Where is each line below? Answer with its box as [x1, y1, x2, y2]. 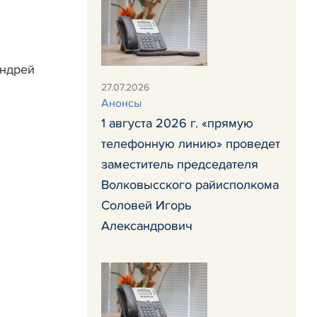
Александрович [101, 218, 192, 234]
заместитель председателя [101, 156, 258, 172]
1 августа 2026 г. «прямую [101, 115, 253, 131]
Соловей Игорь [101, 197, 191, 213]
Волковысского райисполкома [101, 177, 279, 192]
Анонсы [101, 96, 142, 110]
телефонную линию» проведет [101, 136, 280, 151]
